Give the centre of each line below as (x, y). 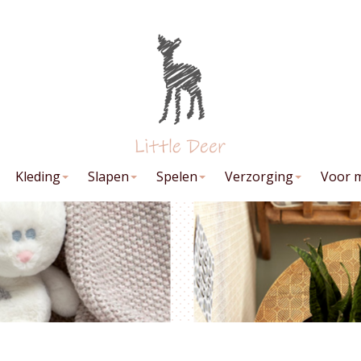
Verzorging (259, 176)
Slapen (108, 176)
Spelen (177, 176)
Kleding (38, 176)
